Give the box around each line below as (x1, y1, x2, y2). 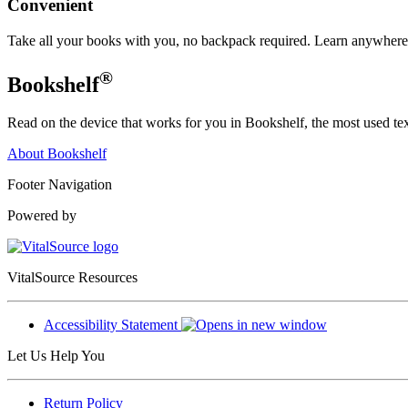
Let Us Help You (7, 348, 105, 364)
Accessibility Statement (44, 317, 181, 333)
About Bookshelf (7, 146, 107, 162)
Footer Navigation (7, 177, 112, 193)
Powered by (7, 208, 76, 224)
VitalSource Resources (7, 270, 138, 286)
